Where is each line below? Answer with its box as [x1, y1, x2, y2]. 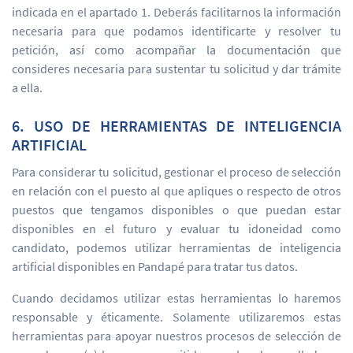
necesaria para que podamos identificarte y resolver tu [12, 23, 341, 39]
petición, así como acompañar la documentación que [12, 42, 341, 58]
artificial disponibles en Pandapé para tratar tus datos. [12, 258, 298, 274]
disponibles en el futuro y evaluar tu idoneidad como [12, 221, 341, 236]
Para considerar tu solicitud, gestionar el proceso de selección [12, 164, 341, 180]
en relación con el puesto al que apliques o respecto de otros [12, 183, 341, 199]
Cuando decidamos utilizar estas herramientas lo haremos [12, 290, 341, 306]
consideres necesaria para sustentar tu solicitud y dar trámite [12, 61, 341, 76]
